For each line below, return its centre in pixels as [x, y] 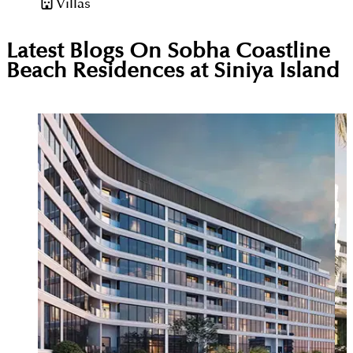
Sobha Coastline [249, 52]
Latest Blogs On [87, 52]
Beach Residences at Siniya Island [173, 72]
